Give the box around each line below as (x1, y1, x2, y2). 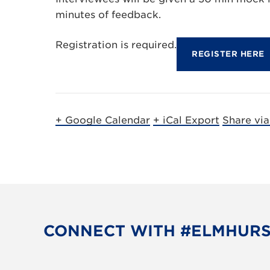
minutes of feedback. (55, 8, 161, 20)
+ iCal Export (153, 114, 219, 126)
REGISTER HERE (192, 49, 265, 58)
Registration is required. (55, 39, 177, 51)
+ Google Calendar (55, 114, 150, 126)
